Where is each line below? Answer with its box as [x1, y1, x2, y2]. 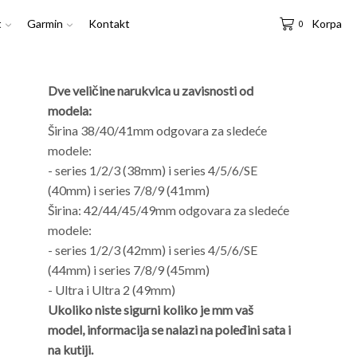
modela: [47, 103, 92, 118]
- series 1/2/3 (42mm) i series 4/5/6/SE [47, 242, 257, 257]
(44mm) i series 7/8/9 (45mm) [47, 262, 210, 277]
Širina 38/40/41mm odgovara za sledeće [47, 123, 267, 138]
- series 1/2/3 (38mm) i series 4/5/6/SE [47, 163, 257, 178]
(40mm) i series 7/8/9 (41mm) [47, 182, 210, 198]
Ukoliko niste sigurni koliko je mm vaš [47, 302, 253, 317]
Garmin [27, 17, 64, 30]
